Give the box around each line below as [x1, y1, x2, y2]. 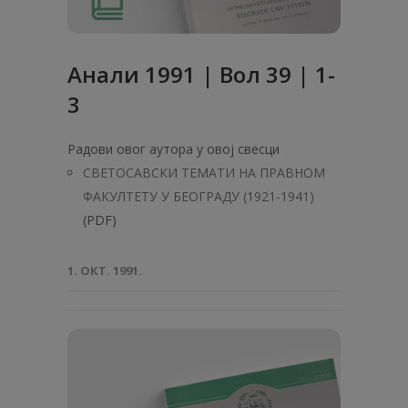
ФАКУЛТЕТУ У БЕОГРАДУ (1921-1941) [83, 188, 314, 205]
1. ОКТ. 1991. [67, 262, 142, 279]
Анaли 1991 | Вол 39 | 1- [67, 59, 335, 89]
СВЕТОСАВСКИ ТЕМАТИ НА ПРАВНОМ [83, 164, 325, 181]
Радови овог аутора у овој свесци [67, 140, 280, 158]
